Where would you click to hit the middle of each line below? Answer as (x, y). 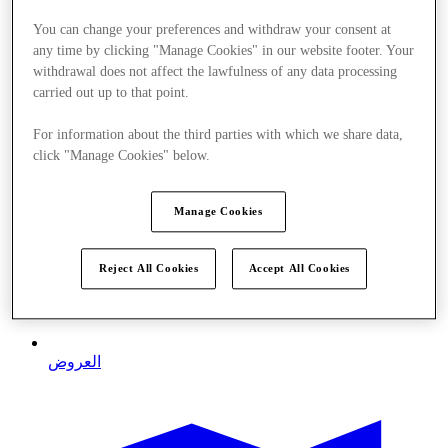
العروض (74, 361)
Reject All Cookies (149, 268)
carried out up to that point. (111, 93)
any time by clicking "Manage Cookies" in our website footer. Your (224, 51)
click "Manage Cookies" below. (122, 156)
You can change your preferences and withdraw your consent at (212, 30)
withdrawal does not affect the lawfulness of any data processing (215, 72)
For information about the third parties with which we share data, (218, 135)
